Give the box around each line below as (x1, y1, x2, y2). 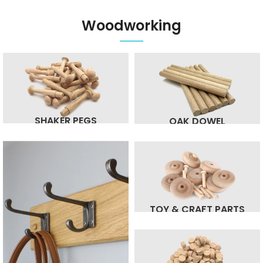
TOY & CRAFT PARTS (150, 203, 245, 217)
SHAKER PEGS (35, 114, 97, 128)
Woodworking (82, 16, 181, 36)
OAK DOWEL (169, 114, 225, 129)
